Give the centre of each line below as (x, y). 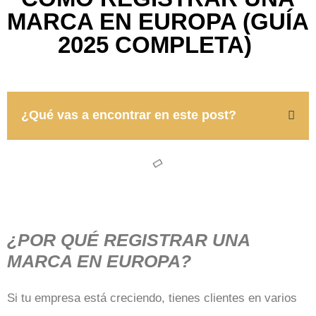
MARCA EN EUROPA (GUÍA (158, 22)
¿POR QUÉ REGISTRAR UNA (128, 240)
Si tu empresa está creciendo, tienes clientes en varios (152, 298)
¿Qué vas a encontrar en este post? (129, 115)
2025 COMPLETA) (158, 45)
